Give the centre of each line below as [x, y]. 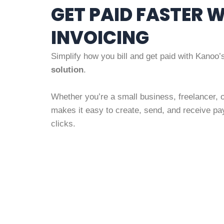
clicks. [63, 124]
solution [67, 70]
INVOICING [100, 38]
